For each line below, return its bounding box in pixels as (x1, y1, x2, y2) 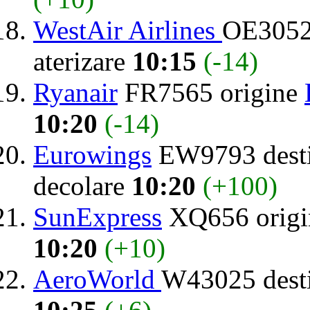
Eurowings (33, 139, 152, 170)
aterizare (33, 46, 132, 76)
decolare (33, 170, 131, 201)
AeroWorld (33, 264, 161, 294)
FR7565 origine (118, 77, 304, 107)
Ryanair (33, 77, 118, 107)
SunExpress (33, 201, 162, 232)
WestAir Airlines (33, 15, 222, 45)
